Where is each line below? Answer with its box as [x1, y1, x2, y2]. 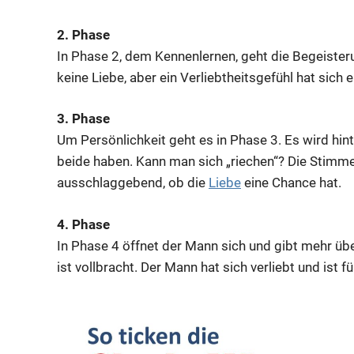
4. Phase [57, 216, 110, 232]
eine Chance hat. [241, 175, 341, 191]
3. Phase [57, 111, 110, 127]
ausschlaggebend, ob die [57, 175, 209, 191]
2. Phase [57, 26, 110, 43]
